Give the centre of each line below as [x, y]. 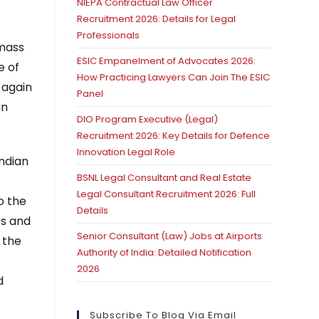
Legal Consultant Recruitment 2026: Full [167, 194]
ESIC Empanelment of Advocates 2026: [167, 61]
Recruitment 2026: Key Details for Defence [174, 136]
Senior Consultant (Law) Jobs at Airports [170, 236]
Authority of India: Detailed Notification [164, 252]
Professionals [109, 35]
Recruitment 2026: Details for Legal [157, 19]
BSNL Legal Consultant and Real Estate [164, 178]
